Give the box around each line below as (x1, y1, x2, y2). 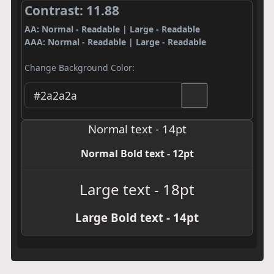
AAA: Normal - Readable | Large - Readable (24, 36, 206, 48)
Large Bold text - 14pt (75, 209, 199, 225)
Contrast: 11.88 (24, 2, 119, 19)
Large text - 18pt (80, 179, 194, 199)
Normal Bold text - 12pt (80, 146, 194, 160)
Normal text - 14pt (87, 120, 187, 136)
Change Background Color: (24, 62, 135, 73)
